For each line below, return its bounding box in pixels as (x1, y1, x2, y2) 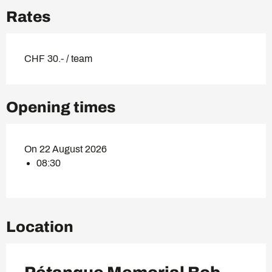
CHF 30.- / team (24, 53, 92, 64)
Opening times (6, 99, 115, 116)
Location (6, 219, 73, 236)
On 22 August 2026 (24, 144, 107, 155)
